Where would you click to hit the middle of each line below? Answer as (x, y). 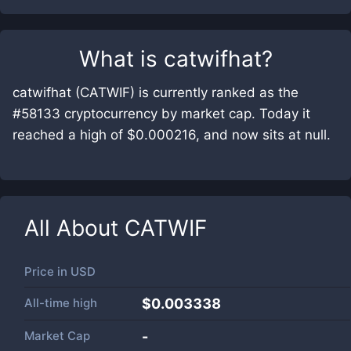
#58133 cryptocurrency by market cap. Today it (161, 114)
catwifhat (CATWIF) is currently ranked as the (156, 92)
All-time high (61, 303)
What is (121, 59)
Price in (47, 271)
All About (74, 228)
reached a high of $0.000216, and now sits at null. (172, 135)
